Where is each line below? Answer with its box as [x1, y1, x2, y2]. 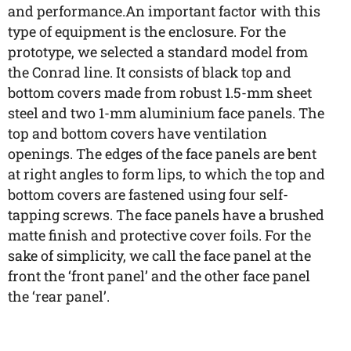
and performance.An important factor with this [8, 2, 320, 20]
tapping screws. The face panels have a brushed [8, 205, 324, 224]
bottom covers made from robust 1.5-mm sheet [8, 83, 312, 102]
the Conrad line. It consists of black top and [8, 63, 291, 81]
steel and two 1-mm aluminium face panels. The [8, 103, 324, 122]
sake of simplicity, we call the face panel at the [8, 246, 311, 265]
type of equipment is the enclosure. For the [8, 22, 286, 41]
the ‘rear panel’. [8, 287, 110, 306]
